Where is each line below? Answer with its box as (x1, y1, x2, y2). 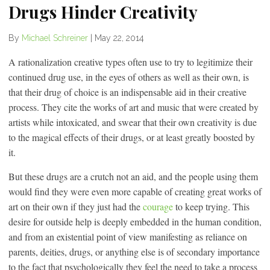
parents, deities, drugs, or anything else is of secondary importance (8, 245, 260, 258)
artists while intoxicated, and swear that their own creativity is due (8, 116, 257, 128)
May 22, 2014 (95, 33, 144, 43)
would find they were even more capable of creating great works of (8, 185, 262, 198)
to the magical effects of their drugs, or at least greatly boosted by (8, 131, 255, 143)
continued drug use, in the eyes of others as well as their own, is (8, 71, 249, 83)
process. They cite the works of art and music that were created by (8, 101, 259, 113)
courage (143, 200, 173, 213)
